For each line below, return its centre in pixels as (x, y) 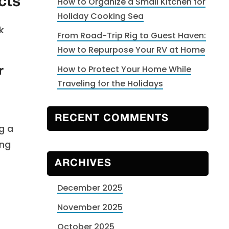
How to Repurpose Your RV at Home (131, 50)
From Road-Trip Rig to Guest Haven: (132, 36)
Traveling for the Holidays (110, 84)
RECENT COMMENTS (112, 119)
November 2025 (90, 207)
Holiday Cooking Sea (100, 16)
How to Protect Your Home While (124, 69)
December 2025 (90, 188)
